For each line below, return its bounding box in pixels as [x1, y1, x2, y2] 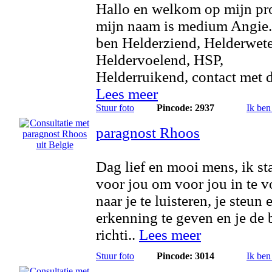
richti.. [96, 226, 139, 243]
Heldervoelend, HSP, [96, 52, 223, 68]
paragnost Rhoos [96, 124, 200, 141]
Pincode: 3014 [157, 251, 214, 261]
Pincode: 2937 [157, 103, 214, 113]
